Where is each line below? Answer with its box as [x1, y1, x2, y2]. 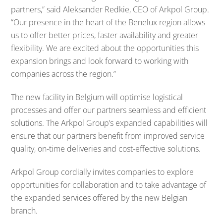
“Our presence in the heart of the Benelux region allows [11, 17, 206, 28]
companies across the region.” [11, 68, 116, 79]
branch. [11, 205, 38, 216]
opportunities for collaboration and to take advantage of [11, 179, 207, 190]
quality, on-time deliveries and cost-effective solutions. [11, 143, 201, 154]
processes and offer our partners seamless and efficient [11, 104, 207, 115]
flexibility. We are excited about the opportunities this [11, 43, 199, 54]
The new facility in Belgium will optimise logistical [11, 91, 183, 103]
